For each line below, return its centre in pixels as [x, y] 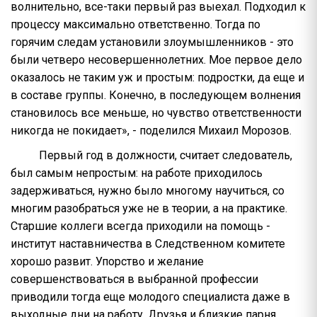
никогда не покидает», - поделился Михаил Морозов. [151, 130]
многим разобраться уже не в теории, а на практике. [149, 208]
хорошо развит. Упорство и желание [107, 261]
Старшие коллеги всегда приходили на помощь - [140, 226]
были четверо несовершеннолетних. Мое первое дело [156, 59]
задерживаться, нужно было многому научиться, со [148, 190]
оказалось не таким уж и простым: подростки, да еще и [157, 77]
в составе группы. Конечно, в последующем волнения [156, 95]
